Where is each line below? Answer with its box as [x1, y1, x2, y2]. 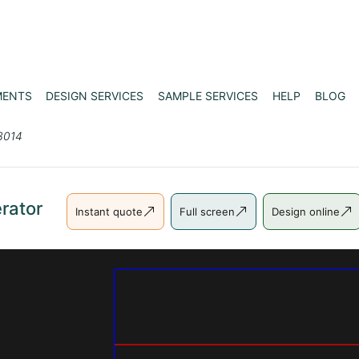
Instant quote [75, 204, 143, 218]
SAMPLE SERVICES [158, 88, 259, 103]
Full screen [179, 204, 235, 218]
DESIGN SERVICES [46, 88, 144, 103]
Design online [272, 204, 340, 218]
